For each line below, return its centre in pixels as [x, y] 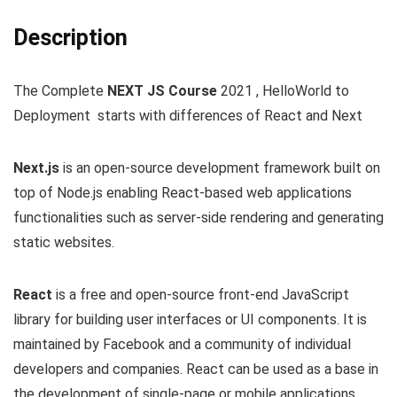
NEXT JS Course [162, 91]
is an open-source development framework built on [220, 168]
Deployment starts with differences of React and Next [188, 116]
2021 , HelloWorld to [283, 91]
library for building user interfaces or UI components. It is [190, 320]
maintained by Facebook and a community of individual [182, 345]
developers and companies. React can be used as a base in [196, 370]
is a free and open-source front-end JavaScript [201, 295]
